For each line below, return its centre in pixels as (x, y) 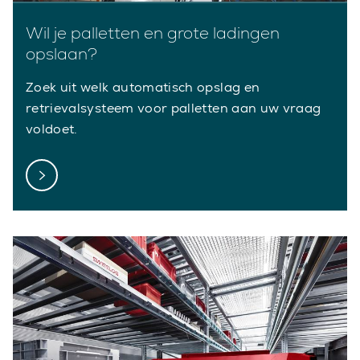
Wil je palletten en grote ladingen (153, 33)
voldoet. (52, 129)
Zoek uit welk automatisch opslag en (143, 87)
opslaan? (61, 53)
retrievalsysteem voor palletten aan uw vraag (174, 108)
